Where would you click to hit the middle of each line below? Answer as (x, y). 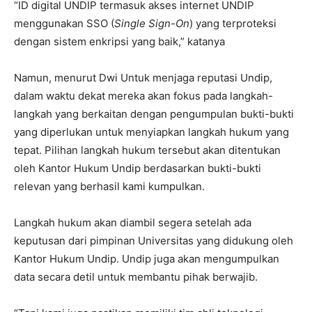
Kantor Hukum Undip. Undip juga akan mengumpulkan (147, 258)
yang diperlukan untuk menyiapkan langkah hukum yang (151, 132)
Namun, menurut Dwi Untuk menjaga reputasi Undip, (143, 77)
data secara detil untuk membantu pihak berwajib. (136, 276)
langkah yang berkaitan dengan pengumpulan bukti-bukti (154, 114)
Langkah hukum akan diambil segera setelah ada (133, 222)
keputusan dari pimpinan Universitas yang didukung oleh (154, 240)
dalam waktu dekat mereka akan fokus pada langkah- (143, 95)
